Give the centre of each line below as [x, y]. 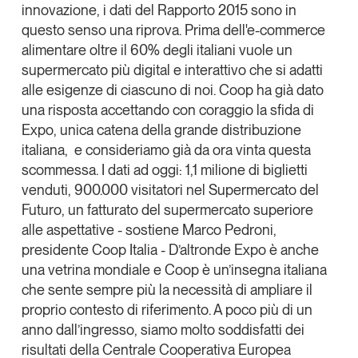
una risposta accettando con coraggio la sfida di [167, 109]
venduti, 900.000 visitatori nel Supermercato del [170, 189]
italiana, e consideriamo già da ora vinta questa [166, 149]
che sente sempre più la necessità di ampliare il [167, 289]
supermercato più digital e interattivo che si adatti [172, 70]
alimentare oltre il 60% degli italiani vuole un [157, 50]
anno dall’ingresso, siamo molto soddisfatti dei [163, 329]
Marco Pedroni [227, 229]
